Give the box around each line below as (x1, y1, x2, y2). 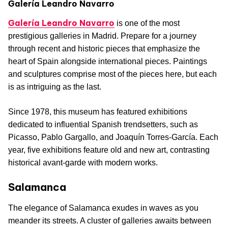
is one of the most (115, 18, 180, 27)
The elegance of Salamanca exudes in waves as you (8, 203, 198, 212)
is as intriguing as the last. (8, 82, 101, 91)
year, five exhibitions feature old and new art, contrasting (8, 145, 210, 154)
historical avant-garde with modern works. (8, 158, 158, 167)
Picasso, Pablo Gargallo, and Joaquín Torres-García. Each (8, 132, 218, 141)
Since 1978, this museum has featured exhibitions (8, 107, 187, 116)
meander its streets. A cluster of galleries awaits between (8, 216, 211, 225)
